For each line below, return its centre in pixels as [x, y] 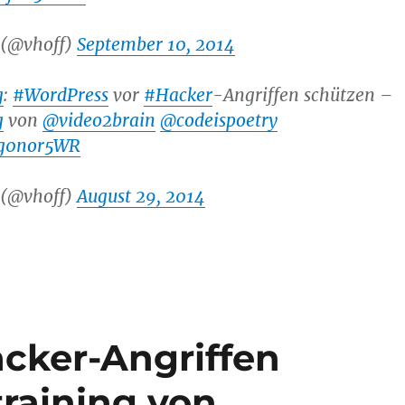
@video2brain [99, 120]
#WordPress [60, 94]
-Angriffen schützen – [302, 94]
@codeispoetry [218, 120]
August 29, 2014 [141, 196]
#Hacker [178, 94]
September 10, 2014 [155, 44]
